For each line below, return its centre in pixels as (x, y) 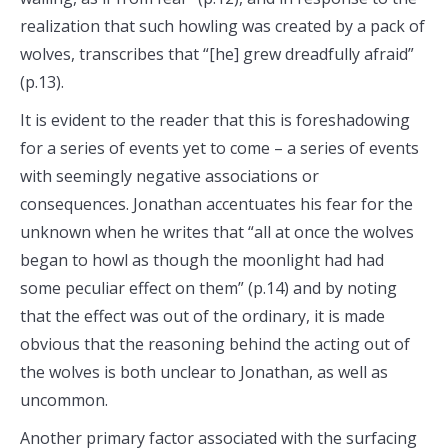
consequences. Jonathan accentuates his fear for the (216, 204)
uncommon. (64, 400)
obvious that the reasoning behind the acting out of (215, 344)
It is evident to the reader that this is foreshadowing (215, 120)
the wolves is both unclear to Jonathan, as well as (204, 372)
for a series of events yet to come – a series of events (219, 148)
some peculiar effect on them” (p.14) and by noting (208, 288)
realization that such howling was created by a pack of (222, 26)
